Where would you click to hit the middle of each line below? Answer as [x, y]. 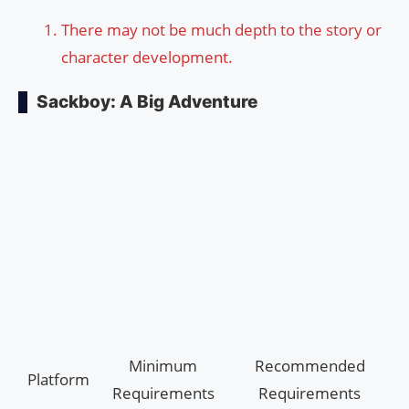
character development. [147, 58]
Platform [58, 380]
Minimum [163, 366]
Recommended [309, 366]
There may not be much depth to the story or [221, 30]
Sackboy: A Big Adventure [147, 102]
